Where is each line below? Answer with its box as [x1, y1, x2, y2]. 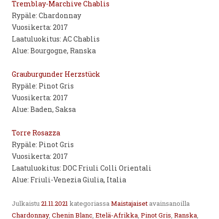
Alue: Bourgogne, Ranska [12, 46, 96, 55]
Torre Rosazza [12, 128, 60, 137]
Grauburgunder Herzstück [12, 69, 100, 79]
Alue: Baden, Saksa [12, 105, 76, 114]
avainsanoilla [148, 199, 190, 208]
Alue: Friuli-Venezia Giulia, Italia [12, 175, 126, 184]
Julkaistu [12, 199, 41, 208]
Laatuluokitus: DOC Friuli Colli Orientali [12, 163, 152, 173]
